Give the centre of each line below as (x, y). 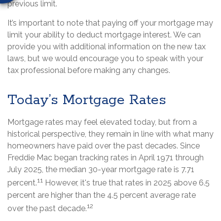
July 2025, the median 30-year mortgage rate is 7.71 (101, 170)
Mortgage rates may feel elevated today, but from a (102, 122)
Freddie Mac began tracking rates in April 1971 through (106, 158)
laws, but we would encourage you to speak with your (105, 59)
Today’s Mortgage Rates (87, 100)
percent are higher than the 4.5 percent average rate (102, 195)
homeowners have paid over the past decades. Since (104, 146)
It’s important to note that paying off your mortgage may (110, 23)
